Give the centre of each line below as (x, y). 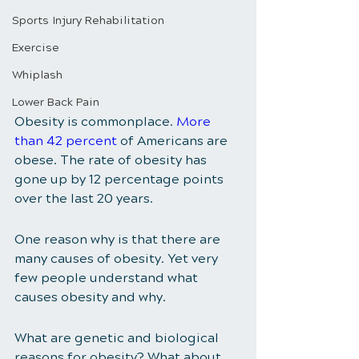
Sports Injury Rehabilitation (88, 20)
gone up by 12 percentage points (121, 179)
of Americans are (174, 141)
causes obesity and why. (92, 297)
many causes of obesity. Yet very (118, 259)
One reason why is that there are (119, 240)
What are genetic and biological (118, 338)
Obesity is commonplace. (95, 122)
